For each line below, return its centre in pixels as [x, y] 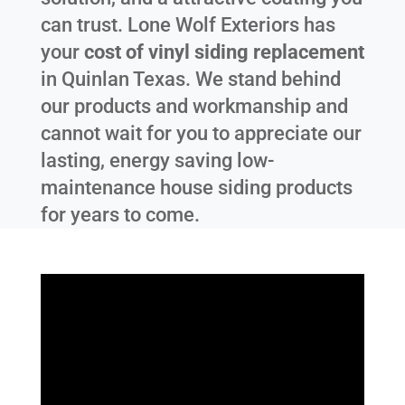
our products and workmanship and [194, 107]
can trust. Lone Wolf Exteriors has [188, 25]
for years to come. [120, 215]
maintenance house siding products [196, 188]
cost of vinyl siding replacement [224, 52]
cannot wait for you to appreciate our [201, 134]
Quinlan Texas [123, 80]
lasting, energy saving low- [157, 161]
